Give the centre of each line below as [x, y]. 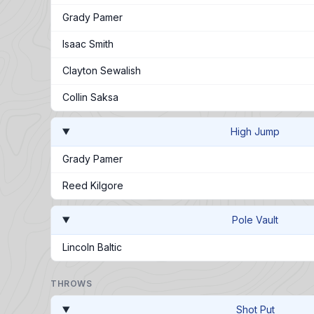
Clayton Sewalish [102, 70]
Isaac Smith [88, 44]
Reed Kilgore [93, 185]
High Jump [255, 131]
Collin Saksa [90, 97]
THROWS [71, 284]
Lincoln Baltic [92, 247]
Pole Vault [255, 220]
